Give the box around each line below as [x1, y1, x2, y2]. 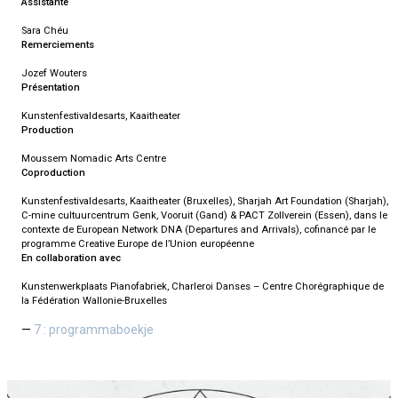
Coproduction [21, 166, 85, 179]
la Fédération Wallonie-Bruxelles [21, 294, 167, 306]
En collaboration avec [21, 251, 121, 264]
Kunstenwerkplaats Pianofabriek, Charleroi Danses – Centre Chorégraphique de [21, 280, 384, 292]
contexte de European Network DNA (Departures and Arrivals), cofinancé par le [21, 223, 376, 235]
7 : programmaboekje [34, 322, 154, 337]
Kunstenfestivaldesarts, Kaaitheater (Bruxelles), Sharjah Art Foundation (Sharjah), [21, 195, 388, 207]
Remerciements [21, 38, 94, 51]
